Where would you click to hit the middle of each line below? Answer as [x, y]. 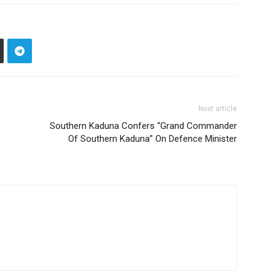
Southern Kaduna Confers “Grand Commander [143, 126]
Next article [218, 109]
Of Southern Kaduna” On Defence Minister [153, 139]
